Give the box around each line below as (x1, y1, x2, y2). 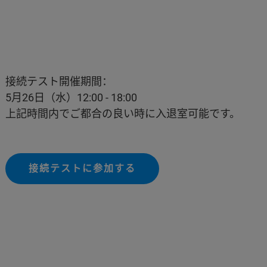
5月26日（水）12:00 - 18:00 (5, 91, 138, 104)
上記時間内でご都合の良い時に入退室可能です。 (5, 107, 241, 120)
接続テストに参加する (29, 163, 136, 174)
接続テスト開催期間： (5, 75, 113, 88)
